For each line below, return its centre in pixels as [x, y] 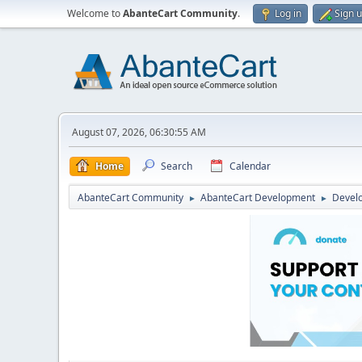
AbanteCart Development [258, 198]
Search [177, 166]
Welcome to [95, 13]
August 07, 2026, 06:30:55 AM [139, 132]
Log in [288, 13]
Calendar [250, 166]
